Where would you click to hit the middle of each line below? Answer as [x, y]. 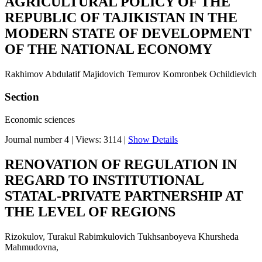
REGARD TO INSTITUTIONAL [104, 180]
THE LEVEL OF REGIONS [90, 211]
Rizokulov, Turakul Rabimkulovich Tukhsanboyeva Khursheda [122, 236]
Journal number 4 [37, 139]
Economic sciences [40, 119]
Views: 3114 [99, 139]
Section [22, 97]
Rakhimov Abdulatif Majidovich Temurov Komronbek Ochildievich [131, 74]
